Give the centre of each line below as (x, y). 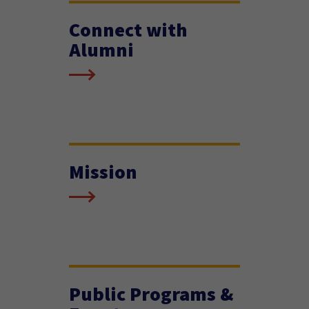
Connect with (128, 30)
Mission (103, 172)
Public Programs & (151, 294)
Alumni (101, 50)
